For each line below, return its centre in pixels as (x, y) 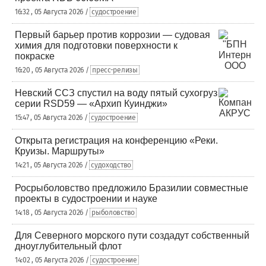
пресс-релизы (115, 70)
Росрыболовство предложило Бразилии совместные (132, 188)
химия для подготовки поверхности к (96, 45)
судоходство (111, 165)
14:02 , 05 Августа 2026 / (53, 260)
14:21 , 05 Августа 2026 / (52, 165)
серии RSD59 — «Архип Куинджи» (91, 104)
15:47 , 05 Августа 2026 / (52, 118)
